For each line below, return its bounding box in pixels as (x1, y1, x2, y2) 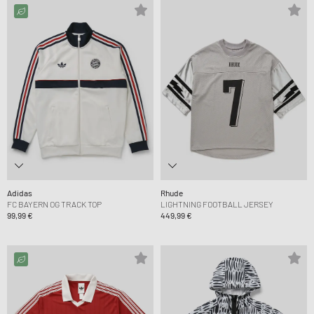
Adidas (7, 187, 32, 198)
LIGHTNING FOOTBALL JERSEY (161, 198, 273, 209)
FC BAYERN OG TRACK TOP (7, 198, 102, 209)
